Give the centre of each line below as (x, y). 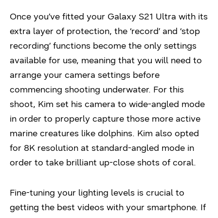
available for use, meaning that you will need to (106, 60)
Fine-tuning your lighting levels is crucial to (97, 192)
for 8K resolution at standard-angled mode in (102, 148)
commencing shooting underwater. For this (97, 89)
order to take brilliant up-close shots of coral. (103, 162)
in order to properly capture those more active (105, 118)
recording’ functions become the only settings (103, 45)
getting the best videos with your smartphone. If (108, 207)
